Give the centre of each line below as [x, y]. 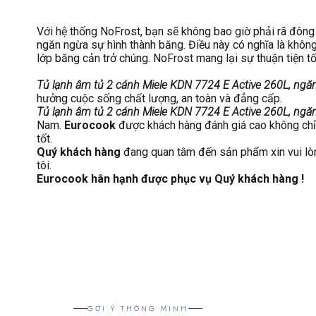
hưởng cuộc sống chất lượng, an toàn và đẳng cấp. [159, 98]
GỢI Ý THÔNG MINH [138, 308]
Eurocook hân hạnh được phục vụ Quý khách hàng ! [170, 178]
